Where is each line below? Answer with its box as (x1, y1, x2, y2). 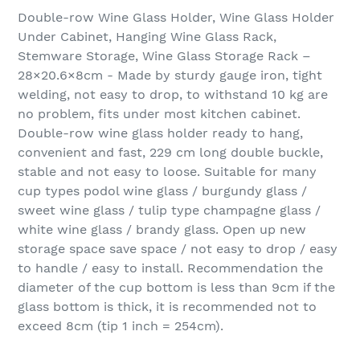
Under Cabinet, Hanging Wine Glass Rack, (18, 29, 276, 45)
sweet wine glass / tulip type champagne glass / (18, 202, 321, 219)
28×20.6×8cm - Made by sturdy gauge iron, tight (18, 67, 322, 84)
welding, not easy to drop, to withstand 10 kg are (18, 87, 328, 103)
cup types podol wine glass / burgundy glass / (18, 183, 307, 199)
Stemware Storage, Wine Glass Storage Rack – (18, 48, 311, 64)
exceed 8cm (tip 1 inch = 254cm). (18, 318, 223, 334)
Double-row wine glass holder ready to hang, (18, 125, 303, 141)
